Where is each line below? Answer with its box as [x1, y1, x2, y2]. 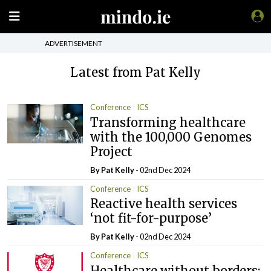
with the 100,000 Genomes [90, 129, 252, 145]
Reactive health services [90, 196, 238, 211]
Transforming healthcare [90, 114, 246, 130]
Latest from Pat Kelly [70, 65, 201, 80]
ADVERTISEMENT [45, 38, 102, 48]
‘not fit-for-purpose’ [90, 211, 212, 226]
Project [90, 143, 133, 159]
